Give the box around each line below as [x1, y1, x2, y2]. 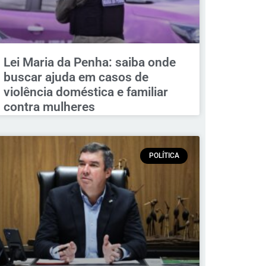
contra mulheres [3, 100, 95, 115]
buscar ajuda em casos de [3, 70, 148, 85]
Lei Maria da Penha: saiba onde [3, 55, 176, 70]
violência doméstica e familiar [3, 85, 168, 100]
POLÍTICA [148, 151, 179, 160]
